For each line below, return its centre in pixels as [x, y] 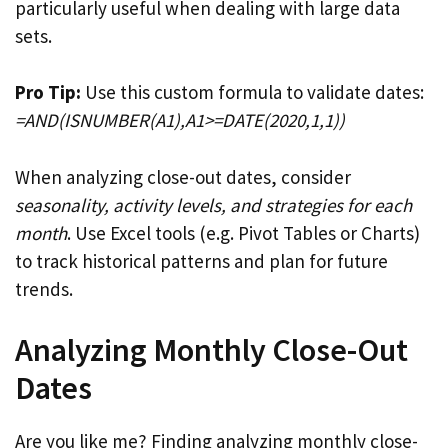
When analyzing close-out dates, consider [183, 176]
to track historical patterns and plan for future [201, 260]
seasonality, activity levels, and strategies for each [213, 204]
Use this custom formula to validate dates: [252, 92]
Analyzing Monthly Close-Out [211, 350]
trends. [44, 288]
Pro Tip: [48, 92]
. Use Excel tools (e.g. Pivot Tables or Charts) [243, 232]
